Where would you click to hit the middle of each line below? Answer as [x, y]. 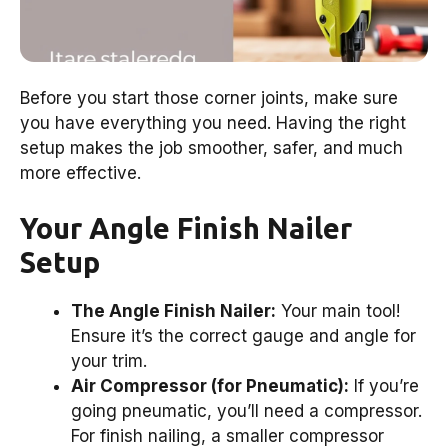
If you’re [384, 386]
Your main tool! [338, 311]
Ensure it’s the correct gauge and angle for [243, 336]
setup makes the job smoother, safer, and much [211, 147]
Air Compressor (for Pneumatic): [210, 386]
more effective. [80, 172]
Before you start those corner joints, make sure [209, 97]
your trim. [109, 361]
